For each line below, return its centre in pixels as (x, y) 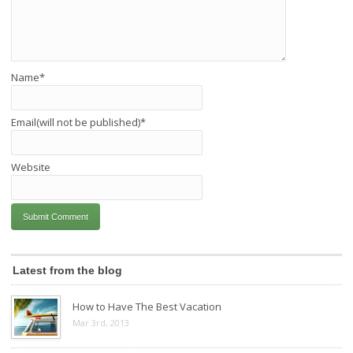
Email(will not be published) (75, 122)
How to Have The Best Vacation (147, 306)
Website (30, 167)
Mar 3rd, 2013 (100, 322)
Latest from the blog (67, 270)
